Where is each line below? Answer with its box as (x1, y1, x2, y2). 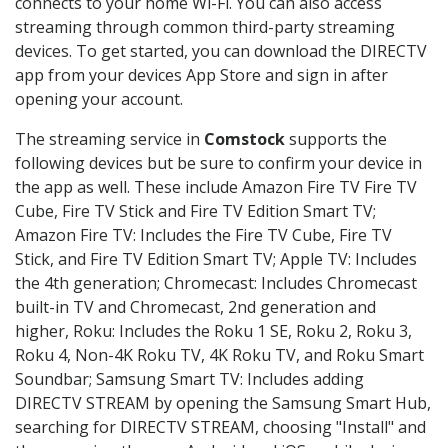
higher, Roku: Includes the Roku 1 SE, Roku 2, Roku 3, (15, 320, 412, 343)
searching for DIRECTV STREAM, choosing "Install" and (15, 416, 426, 439)
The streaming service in (15, 128, 204, 151)
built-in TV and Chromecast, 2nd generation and (15, 296, 376, 319)
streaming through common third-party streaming (15, 16, 395, 39)
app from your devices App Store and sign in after (15, 64, 388, 87)
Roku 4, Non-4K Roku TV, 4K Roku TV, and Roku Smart (15, 344, 424, 367)
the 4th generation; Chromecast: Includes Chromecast (15, 272, 417, 295)
